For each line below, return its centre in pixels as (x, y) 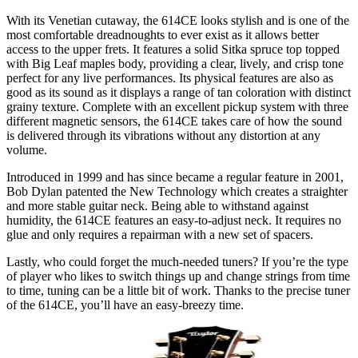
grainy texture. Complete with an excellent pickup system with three (177, 106)
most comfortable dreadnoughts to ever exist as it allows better (163, 34)
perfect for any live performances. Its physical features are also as (170, 78)
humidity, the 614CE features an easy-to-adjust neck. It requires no (174, 220)
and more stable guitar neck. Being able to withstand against (157, 205)
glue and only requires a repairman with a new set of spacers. (160, 234)
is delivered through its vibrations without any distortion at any (163, 135)
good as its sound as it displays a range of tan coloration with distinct (179, 92)
